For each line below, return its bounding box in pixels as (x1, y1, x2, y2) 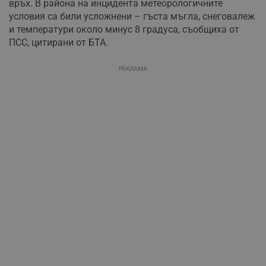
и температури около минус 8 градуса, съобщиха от (9, 23, 239, 35)
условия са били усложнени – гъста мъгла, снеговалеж (9, 10, 255, 22)
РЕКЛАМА (119, 65, 147, 72)
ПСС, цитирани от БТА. (9, 36, 108, 48)
